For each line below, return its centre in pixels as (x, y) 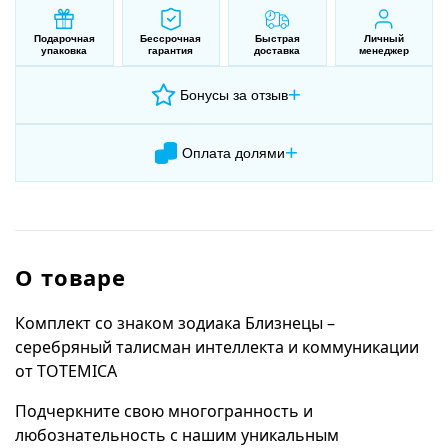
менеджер (383, 50)
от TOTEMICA (66, 371)
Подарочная (64, 38)
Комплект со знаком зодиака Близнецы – (175, 323)
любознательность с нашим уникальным (177, 435)
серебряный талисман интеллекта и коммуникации (217, 347)
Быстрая (277, 38)
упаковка (64, 50)
